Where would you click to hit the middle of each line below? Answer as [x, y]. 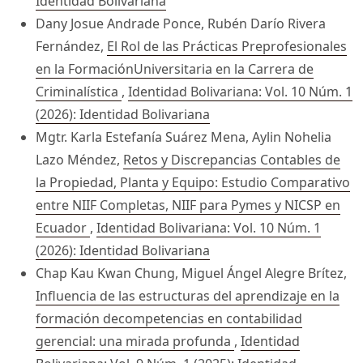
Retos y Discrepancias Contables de [232, 159]
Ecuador [63, 227]
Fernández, [71, 46]
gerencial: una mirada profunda [135, 341]
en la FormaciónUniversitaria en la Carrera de [175, 68]
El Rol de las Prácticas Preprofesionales [227, 46]
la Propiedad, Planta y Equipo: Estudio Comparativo [193, 182]
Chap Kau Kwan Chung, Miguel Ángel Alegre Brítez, [191, 273]
